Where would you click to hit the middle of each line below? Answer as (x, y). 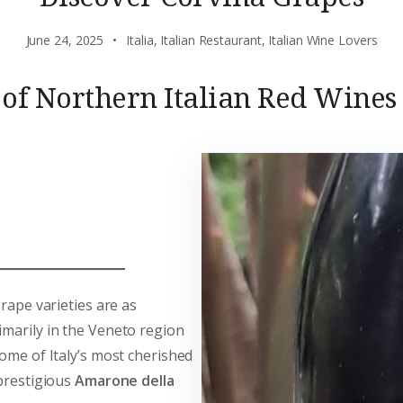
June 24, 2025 (65, 40)
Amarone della (125, 380)
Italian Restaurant (211, 40)
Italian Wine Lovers (323, 40)
